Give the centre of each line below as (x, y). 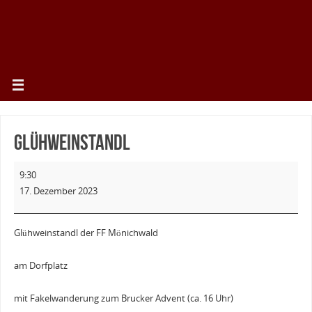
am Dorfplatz (40, 266)
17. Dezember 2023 (58, 191)
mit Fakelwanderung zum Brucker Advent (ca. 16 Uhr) (123, 299)
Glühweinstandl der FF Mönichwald (86, 233)
